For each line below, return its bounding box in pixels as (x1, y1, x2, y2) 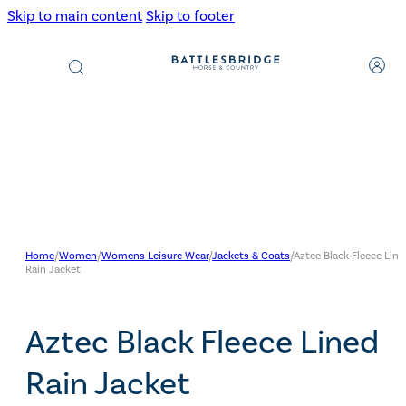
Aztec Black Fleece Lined (25, 321, 379, 363)
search (68, 61, 112, 79)
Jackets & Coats (212, 249, 290, 263)
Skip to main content (7, 7, 142, 25)
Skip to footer (146, 7, 235, 25)
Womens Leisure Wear (101, 249, 208, 263)
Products (68, 46, 126, 64)
